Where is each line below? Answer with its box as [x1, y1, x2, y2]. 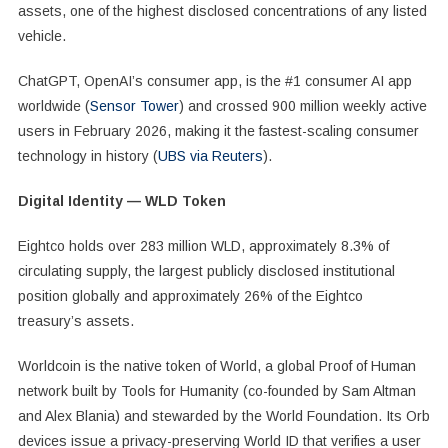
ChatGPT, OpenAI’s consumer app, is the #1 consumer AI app [17, 72, 412, 89]
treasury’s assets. [17, 312, 134, 329]
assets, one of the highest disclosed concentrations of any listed [17, 2, 427, 19]
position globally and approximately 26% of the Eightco [17, 287, 363, 304]
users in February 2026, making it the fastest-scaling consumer [17, 122, 419, 139]
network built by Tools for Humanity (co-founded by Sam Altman [17, 382, 416, 399]
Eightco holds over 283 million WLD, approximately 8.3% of [17, 237, 389, 254]
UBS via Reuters [157, 147, 263, 164]
